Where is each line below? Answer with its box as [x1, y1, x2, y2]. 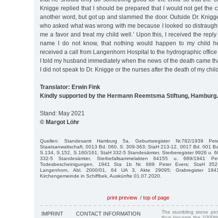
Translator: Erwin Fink [40, 83, 100, 91]
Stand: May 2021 [40, 109, 85, 117]
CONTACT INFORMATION [76, 210, 141, 217]
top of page [143, 194, 169, 200]
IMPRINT [41, 210, 63, 217]
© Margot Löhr [40, 118, 79, 126]
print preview [107, 194, 137, 200]
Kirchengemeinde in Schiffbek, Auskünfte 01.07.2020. [40, 173, 162, 179]
